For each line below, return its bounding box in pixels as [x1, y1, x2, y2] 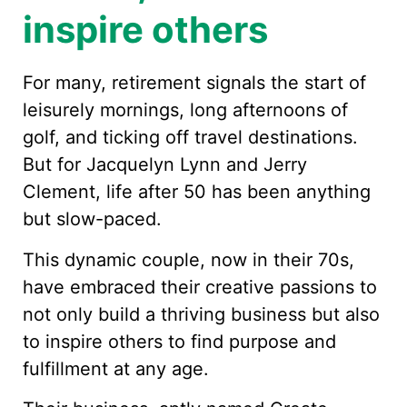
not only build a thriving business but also [23, 303, 380, 325]
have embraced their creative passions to [23, 275, 377, 298]
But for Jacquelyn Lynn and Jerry [23, 154, 307, 176]
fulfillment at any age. [23, 357, 209, 380]
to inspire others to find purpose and [23, 330, 336, 352]
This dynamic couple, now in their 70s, [23, 248, 354, 271]
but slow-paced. [23, 208, 162, 231]
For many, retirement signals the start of [23, 72, 366, 94]
